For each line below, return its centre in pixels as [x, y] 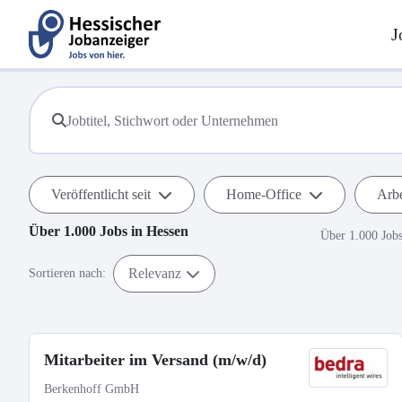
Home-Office [264, 194]
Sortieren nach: [67, 273]
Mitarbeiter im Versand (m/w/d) [155, 360]
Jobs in [121, 231]
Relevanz [155, 273]
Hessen [167, 231]
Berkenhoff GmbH [92, 389]
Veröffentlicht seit [101, 194]
